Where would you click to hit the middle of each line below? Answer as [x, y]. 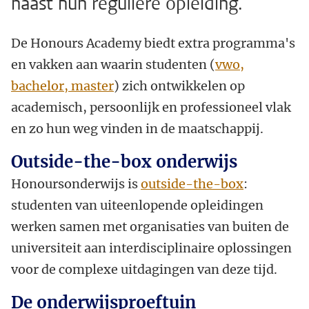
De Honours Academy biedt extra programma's [153, 43]
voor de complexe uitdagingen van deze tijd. [146, 269]
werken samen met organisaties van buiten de [150, 226]
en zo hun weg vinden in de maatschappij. [139, 128]
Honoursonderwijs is [76, 183]
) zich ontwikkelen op [179, 86]
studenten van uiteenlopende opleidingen [137, 205]
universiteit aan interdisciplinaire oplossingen [151, 248]
